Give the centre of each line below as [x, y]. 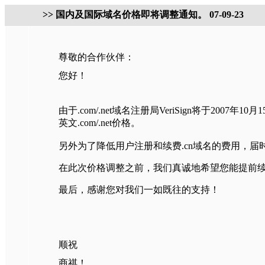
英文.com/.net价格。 [99, 123]
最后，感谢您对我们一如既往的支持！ [139, 190]
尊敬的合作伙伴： [96, 57]
